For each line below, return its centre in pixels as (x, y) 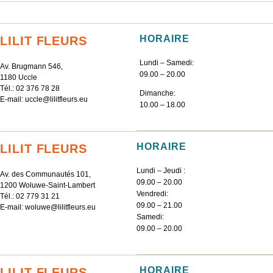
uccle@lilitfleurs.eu (56, 100)
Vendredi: (152, 194)
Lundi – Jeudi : (161, 171)
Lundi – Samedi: (167, 63)
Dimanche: (158, 94)
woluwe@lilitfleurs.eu (60, 207)
